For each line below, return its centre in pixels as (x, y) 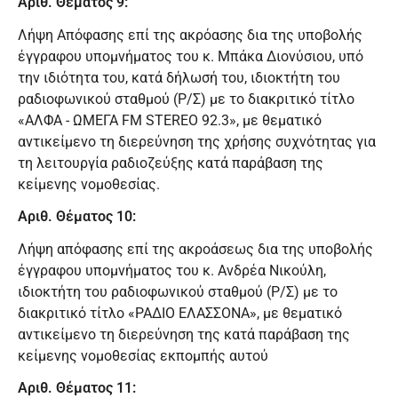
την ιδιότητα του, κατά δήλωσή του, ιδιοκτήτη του (179, 77)
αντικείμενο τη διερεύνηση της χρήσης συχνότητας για (197, 141)
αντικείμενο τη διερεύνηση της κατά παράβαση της (184, 335)
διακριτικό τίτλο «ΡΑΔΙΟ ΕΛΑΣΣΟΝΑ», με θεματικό (180, 314)
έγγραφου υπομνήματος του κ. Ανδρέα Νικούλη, (172, 271)
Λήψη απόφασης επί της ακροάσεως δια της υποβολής (195, 250)
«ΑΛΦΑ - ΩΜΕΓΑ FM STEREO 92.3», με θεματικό (170, 120)
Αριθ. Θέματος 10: (77, 217)
